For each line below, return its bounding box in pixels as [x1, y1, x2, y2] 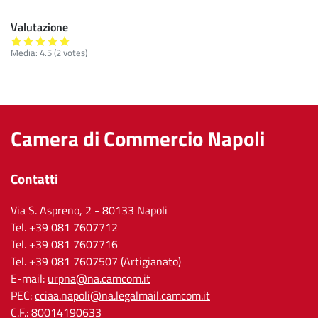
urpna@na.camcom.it [48, 270, 150, 287]
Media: [11, 45, 40, 60]
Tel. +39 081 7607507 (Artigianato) [11, 253, 181, 270]
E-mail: [11, 270, 48, 287]
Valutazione [11, 18, 68, 35]
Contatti [11, 168, 58, 189]
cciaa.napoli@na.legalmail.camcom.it [35, 287, 210, 304]
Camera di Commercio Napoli [11, 123, 265, 154]
